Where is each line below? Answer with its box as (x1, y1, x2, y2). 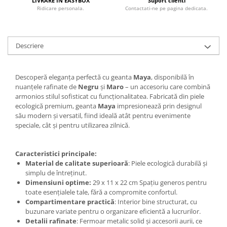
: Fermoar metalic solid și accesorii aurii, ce (77, 216, 202, 226)
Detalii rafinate (25, 216, 77, 226)
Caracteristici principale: (15, 149, 97, 159)
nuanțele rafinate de (15, 82, 78, 91)
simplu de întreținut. (25, 168, 87, 178)
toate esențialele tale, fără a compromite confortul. (25, 187, 177, 197)
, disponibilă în (151, 72, 194, 82)
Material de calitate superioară (25, 159, 128, 168)
